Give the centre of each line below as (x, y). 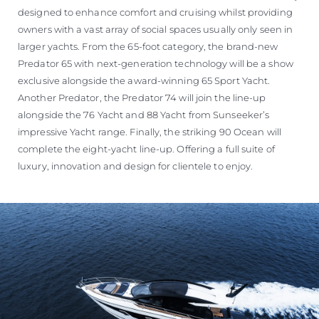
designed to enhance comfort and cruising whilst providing (155, 12)
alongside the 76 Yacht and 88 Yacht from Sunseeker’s (144, 114)
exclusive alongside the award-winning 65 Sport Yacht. (144, 80)
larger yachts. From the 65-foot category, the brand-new (148, 46)
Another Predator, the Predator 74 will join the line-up (142, 97)
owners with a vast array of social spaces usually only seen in (156, 29)
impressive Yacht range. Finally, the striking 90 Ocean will (150, 131)
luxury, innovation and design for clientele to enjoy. (136, 166)
